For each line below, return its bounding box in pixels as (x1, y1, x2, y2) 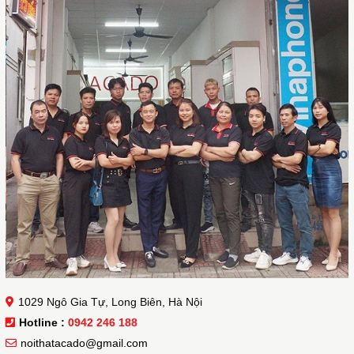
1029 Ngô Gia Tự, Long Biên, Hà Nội (18, 296, 202, 309)
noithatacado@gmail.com (21, 337, 148, 350)
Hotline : (19, 316, 68, 330)
